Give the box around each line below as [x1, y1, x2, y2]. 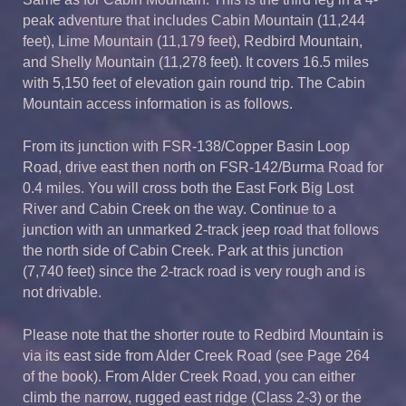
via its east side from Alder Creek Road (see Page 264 [23, 348, 370, 364]
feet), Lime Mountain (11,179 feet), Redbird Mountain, [23, 34, 362, 50]
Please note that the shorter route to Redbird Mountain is [23, 327, 383, 343]
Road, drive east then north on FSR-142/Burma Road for [23, 159, 383, 176]
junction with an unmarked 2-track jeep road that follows [23, 222, 379, 238]
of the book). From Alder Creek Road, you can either [23, 369, 355, 385]
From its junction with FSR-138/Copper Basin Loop [23, 139, 350, 155]
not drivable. [23, 285, 101, 301]
